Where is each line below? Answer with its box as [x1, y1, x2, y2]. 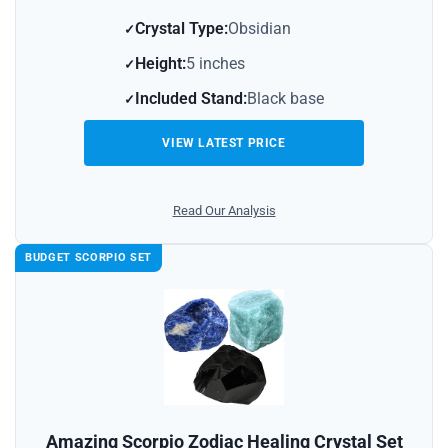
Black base [247, 88, 324, 108]
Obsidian [228, 18, 291, 38]
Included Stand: [135, 88, 247, 108]
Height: [135, 53, 186, 73]
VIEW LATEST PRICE [162, 135, 286, 150]
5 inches [186, 53, 245, 73]
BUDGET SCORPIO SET [25, 250, 152, 264]
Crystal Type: [135, 18, 228, 38]
